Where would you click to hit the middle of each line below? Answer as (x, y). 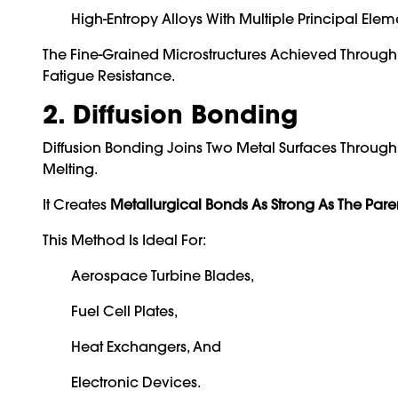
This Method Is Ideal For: (124, 239)
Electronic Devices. (136, 382)
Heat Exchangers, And (146, 346)
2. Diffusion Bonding (170, 114)
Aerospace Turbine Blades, (163, 275)
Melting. (70, 168)
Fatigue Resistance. (109, 75)
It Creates (76, 204)
